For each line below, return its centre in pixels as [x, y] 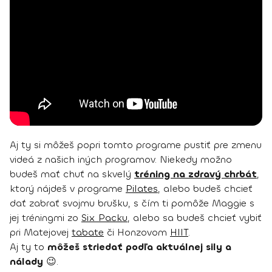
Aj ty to [29, 247]
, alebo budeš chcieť [205, 189]
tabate [88, 233]
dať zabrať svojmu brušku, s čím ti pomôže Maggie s [132, 203]
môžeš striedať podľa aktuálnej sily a [139, 247]
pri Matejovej [41, 233]
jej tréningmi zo [46, 218]
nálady [26, 262]
